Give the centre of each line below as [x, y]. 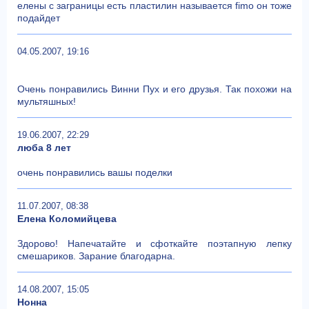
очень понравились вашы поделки [95, 172]
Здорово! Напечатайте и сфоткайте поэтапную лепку [154, 243]
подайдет [39, 18]
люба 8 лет [44, 147]
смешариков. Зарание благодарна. [96, 256]
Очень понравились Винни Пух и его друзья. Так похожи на [154, 89]
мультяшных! [47, 101]
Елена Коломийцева [67, 218]
